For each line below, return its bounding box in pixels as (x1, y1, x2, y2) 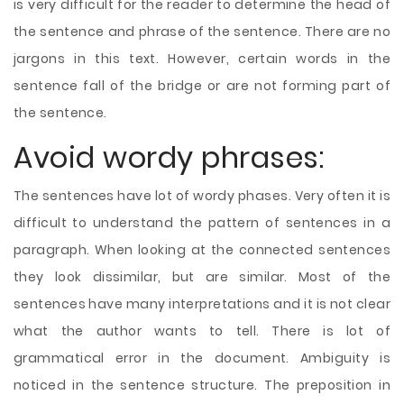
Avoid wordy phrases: (14, 137, 324, 178)
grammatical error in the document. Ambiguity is (14, 349, 390, 367)
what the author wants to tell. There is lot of (14, 322, 390, 340)
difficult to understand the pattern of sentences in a (14, 214, 390, 232)
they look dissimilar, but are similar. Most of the (14, 268, 390, 286)
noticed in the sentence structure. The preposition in (14, 376, 390, 394)
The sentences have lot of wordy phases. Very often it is (14, 187, 390, 205)
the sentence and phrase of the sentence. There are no (14, 23, 390, 41)
